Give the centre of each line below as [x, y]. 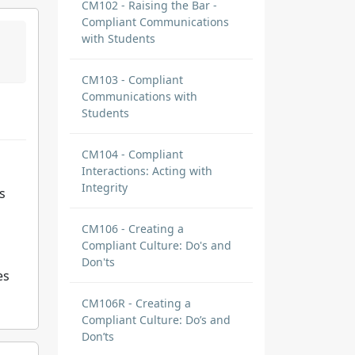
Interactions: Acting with [147, 171]
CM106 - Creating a [133, 229]
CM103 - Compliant [132, 80]
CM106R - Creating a [136, 303]
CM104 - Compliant [132, 154]
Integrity [105, 187]
